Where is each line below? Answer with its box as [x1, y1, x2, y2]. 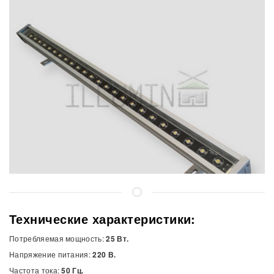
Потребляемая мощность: [9, 233, 106, 244]
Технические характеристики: [9, 210, 196, 228]
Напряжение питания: [9, 249, 93, 260]
